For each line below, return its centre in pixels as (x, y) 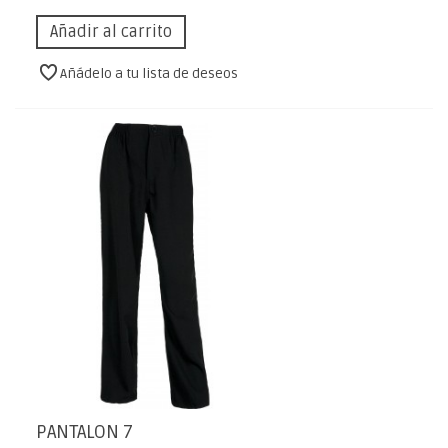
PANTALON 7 (84, 432)
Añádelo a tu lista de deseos (149, 73)
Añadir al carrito (111, 31)
